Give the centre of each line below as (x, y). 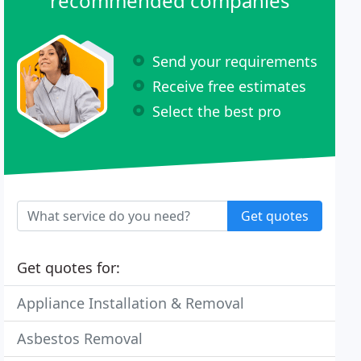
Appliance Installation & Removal (131, 303)
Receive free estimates (230, 86)
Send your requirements (235, 61)
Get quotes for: (69, 268)
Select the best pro (217, 111)
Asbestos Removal (80, 338)
